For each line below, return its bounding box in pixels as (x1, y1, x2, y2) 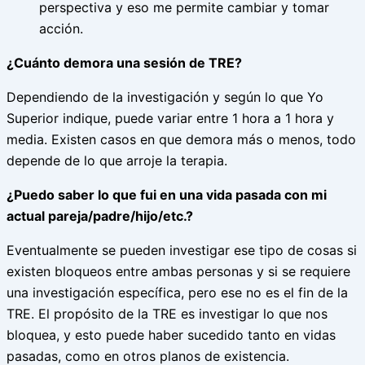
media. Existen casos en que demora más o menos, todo (7, 130, 356, 147)
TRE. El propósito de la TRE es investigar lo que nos (7, 305, 328, 322)
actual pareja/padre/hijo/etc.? (7, 207, 193, 224)
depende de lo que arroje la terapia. (7, 152, 227, 169)
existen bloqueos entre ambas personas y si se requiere (7, 262, 350, 279)
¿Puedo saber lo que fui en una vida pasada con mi (7, 186, 327, 203)
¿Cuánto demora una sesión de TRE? (7, 54, 242, 71)
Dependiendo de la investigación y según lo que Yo (7, 88, 323, 105)
